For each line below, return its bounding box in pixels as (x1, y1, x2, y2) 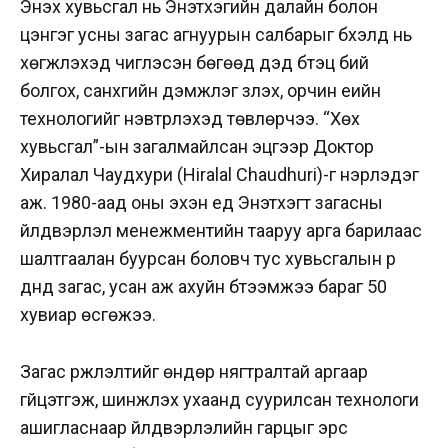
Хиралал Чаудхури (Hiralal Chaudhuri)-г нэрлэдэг (20, 163, 419, 185)
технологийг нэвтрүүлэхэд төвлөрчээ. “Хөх (20, 107, 360, 129)
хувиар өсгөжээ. (20, 303, 156, 325)
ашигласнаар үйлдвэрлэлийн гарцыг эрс (20, 416, 348, 438)
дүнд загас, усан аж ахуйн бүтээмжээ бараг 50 (20, 275, 387, 297)
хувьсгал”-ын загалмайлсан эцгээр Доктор (20, 135, 374, 157)
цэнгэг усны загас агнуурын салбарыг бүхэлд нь (20, 23, 412, 45)
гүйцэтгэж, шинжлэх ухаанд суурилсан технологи (20, 388, 419, 410)
